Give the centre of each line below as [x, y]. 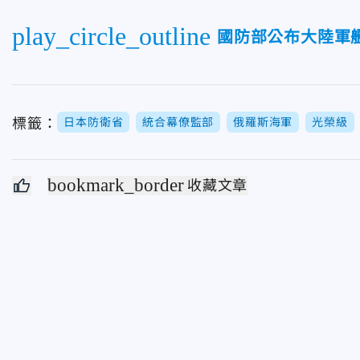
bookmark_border [116, 185]
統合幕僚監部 [178, 122]
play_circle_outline [111, 36]
